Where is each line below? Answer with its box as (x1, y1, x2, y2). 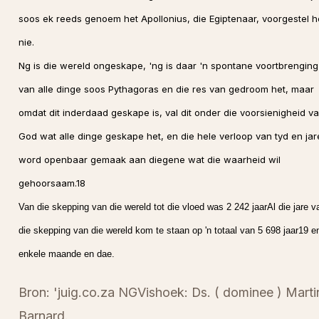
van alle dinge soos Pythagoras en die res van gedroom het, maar (18, 83, 314, 95)
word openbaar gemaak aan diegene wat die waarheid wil (18, 154, 281, 165)
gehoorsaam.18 (18, 177, 85, 189)
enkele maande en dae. (18, 249, 115, 259)
